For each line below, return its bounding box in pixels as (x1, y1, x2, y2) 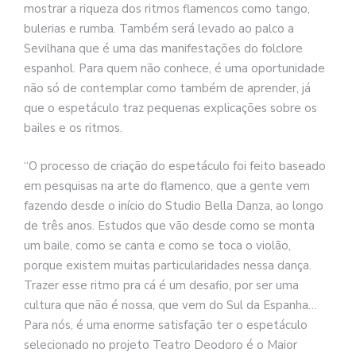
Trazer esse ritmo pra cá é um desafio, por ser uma (24, 277, 299, 293)
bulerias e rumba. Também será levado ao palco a (24, 21, 294, 37)
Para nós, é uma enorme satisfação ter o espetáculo (24, 316, 308, 333)
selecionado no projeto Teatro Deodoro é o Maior (24, 336, 297, 353)
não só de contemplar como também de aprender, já (24, 80, 311, 97)
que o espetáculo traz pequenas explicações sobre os (24, 100, 317, 117)
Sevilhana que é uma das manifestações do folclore (24, 41, 303, 57)
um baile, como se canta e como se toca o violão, (24, 237, 291, 253)
